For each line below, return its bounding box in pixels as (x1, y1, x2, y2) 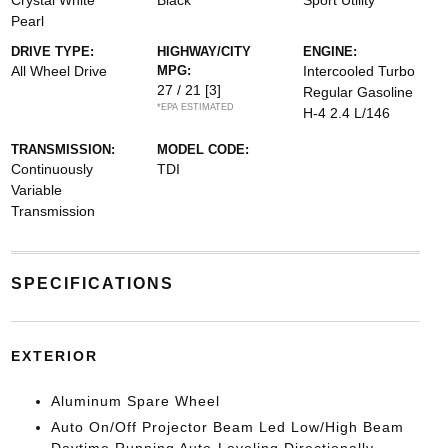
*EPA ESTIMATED (156, 102, 234, 112)
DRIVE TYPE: (10, 44, 94, 59)
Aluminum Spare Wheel (50, 393, 220, 409)
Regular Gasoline (303, 84, 414, 100)
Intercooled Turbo (303, 63, 416, 79)
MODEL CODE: (156, 142, 249, 157)
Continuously (10, 161, 93, 177)
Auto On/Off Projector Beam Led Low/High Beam (50, 419, 404, 435)
